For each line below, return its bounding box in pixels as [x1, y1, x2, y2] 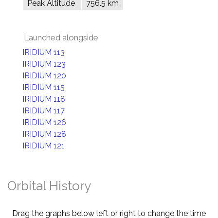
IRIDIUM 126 [22, 118, 66, 127]
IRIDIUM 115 [22, 83, 65, 92]
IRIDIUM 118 [22, 94, 65, 104]
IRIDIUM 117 [22, 106, 65, 115]
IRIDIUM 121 [22, 141, 65, 150]
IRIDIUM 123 [22, 59, 66, 69]
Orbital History [7, 179, 91, 193]
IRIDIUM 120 [22, 71, 66, 80]
